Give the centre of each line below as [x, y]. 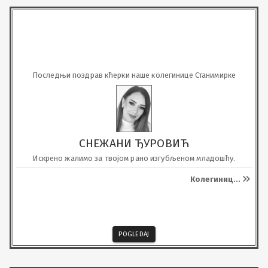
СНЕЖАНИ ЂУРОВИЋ [134, 143]
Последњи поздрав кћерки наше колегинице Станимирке [134, 75]
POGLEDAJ [134, 234]
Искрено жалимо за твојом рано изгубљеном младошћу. [134, 158]
